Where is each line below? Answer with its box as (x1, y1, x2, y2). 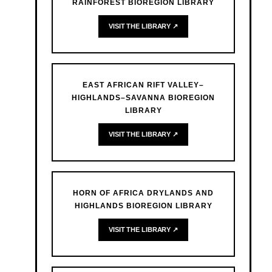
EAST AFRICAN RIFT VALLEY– (83, 81, 204, 90)
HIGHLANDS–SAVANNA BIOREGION (72, 93, 215, 103)
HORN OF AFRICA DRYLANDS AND (73, 189, 214, 198)
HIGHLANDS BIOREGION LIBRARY (74, 202, 212, 211)
